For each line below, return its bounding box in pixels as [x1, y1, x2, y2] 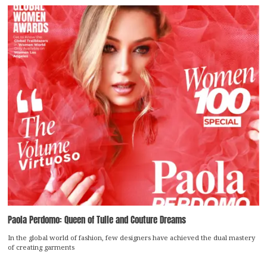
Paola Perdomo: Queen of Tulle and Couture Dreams [8, 213, 187, 227]
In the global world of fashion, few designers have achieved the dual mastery [8, 232, 256, 242]
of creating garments [8, 242, 75, 252]
